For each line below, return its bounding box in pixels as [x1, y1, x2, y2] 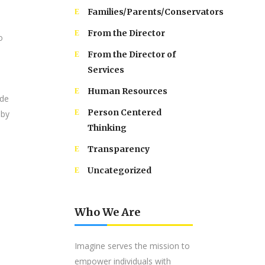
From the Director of [88, 49, 176, 60]
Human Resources [88, 86, 167, 96]
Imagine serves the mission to [75, 240, 190, 251]
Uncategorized [88, 165, 151, 176]
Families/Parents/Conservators [88, 7, 224, 17]
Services [88, 64, 124, 75]
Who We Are [75, 205, 140, 219]
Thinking [88, 122, 127, 133]
